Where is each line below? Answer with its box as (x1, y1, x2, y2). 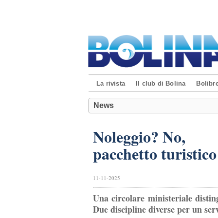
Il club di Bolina (136, 80, 186, 87)
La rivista (96, 80, 125, 87)
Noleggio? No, (92, 125, 185, 148)
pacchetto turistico (92, 142, 217, 165)
